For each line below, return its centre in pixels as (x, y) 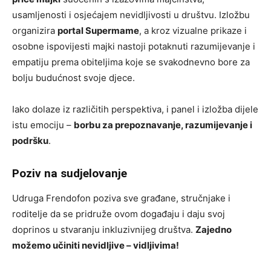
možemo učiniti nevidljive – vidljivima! (96, 246)
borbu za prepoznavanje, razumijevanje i (163, 125)
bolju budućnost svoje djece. (73, 78)
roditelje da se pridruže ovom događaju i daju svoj (119, 214)
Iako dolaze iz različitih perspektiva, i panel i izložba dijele (135, 109)
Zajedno (214, 230)
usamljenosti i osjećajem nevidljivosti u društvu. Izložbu (131, 15)
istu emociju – (43, 125)
